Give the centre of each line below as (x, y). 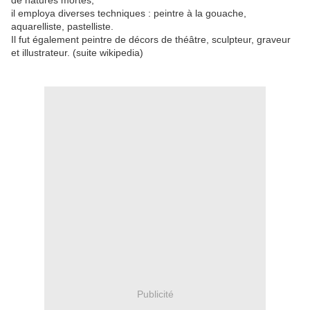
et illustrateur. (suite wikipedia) (77, 53)
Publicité (155, 294)
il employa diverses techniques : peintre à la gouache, (129, 13)
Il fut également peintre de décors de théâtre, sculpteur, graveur (151, 39)
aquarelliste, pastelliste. (62, 26)
